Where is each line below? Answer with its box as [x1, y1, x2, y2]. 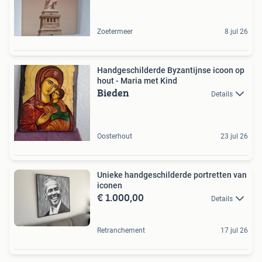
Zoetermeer [97, 27, 133, 36]
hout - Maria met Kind [97, 75, 177, 85]
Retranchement [97, 226, 145, 235]
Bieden [97, 84, 129, 101]
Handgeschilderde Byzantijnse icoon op [97, 65, 244, 75]
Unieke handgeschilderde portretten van [97, 170, 247, 180]
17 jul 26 [220, 226, 248, 235]
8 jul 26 [225, 27, 248, 36]
